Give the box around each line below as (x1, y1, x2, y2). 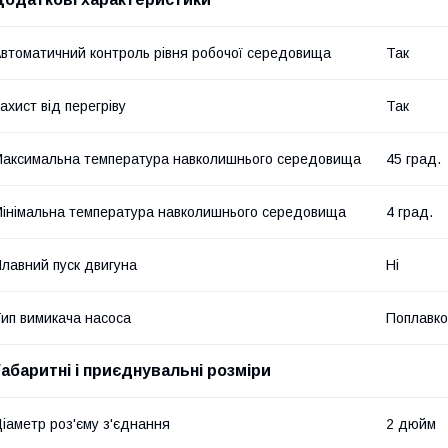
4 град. (386, 203, 433, 220)
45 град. (386, 150, 441, 167)
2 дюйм (386, 415, 436, 432)
